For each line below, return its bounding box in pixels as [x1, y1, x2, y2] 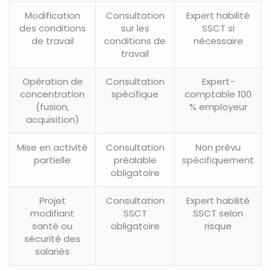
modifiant [30, 207, 74, 220]
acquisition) [25, 113, 79, 126]
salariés [35, 245, 70, 258]
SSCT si [201, 22, 235, 35]
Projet [39, 194, 66, 207]
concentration [20, 88, 85, 101]
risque [204, 220, 232, 233]
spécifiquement [182, 154, 254, 167]
